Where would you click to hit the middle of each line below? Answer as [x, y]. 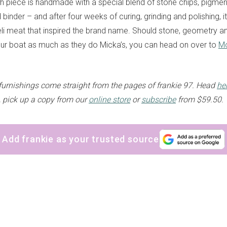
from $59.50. [201, 100]
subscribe [159, 100]
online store [109, 100]
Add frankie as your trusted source [81, 139]
